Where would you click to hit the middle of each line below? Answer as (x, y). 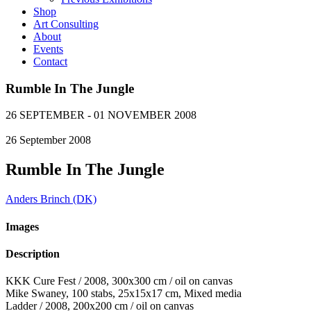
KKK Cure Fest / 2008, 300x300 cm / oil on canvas (119, 281)
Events (48, 49)
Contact (50, 61)
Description (33, 253)
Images (22, 226)
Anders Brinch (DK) (51, 199)
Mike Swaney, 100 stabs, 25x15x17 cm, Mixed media (124, 294)
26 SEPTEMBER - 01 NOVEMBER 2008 (101, 115)
